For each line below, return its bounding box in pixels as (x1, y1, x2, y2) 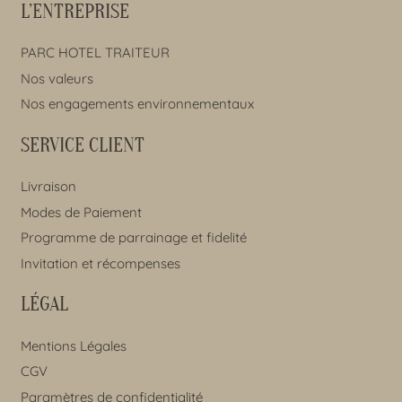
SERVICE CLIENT (20, 133, 144, 157)
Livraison (20, 178, 76, 195)
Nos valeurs (20, 69, 93, 87)
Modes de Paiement (20, 203, 142, 221)
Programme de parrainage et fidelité (20, 229, 247, 246)
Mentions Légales (20, 336, 127, 354)
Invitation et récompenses (20, 254, 180, 272)
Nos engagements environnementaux (20, 95, 254, 112)
